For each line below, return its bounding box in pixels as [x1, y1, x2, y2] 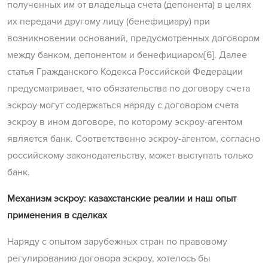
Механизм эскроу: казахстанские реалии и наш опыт [7, 193, 236, 205]
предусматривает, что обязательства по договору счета [7, 83, 250, 95]
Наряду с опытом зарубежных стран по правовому [7, 236, 227, 248]
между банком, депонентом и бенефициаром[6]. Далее [7, 49, 247, 62]
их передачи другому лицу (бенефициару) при [7, 16, 210, 28]
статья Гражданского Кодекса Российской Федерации [7, 66, 243, 78]
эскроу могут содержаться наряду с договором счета [7, 99, 239, 112]
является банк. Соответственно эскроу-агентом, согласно [7, 133, 260, 145]
